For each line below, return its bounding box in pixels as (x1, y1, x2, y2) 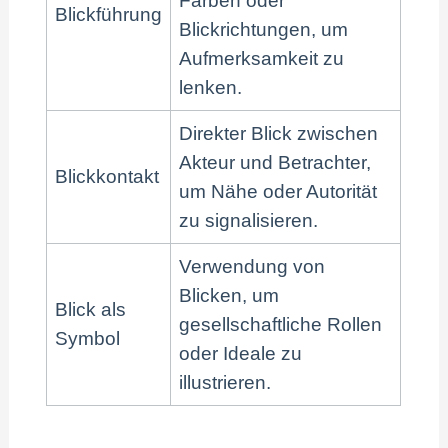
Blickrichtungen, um (179, 18, 349, 40)
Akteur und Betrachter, (179, 151, 372, 173)
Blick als (55, 298, 127, 320)
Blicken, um (179, 284, 280, 306)
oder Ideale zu (179, 342, 303, 364)
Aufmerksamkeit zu (179, 47, 345, 69)
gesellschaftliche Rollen (179, 313, 383, 335)
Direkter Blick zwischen (179, 122, 379, 144)
